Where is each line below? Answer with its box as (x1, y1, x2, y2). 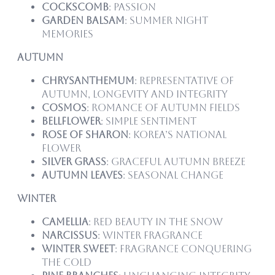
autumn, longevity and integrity (42, 88, 228, 100)
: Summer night (125, 14, 208, 26)
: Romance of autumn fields (87, 101, 240, 114)
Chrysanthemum (42, 74, 134, 87)
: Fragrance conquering (115, 242, 252, 255)
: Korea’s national (128, 128, 227, 141)
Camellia (42, 215, 88, 228)
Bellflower (42, 115, 101, 127)
